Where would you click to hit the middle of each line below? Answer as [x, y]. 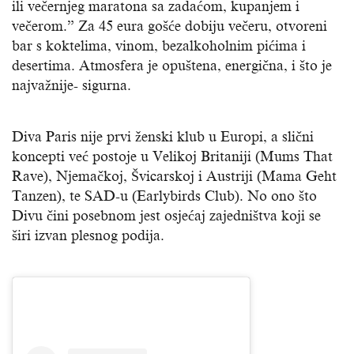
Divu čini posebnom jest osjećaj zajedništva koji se [166, 216]
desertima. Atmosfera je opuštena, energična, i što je [172, 66]
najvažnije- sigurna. [72, 86]
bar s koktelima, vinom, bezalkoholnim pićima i [159, 46]
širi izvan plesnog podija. [88, 236]
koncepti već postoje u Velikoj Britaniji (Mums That [172, 157]
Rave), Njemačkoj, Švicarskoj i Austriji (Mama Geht [174, 177]
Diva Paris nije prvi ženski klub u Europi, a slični [163, 137]
